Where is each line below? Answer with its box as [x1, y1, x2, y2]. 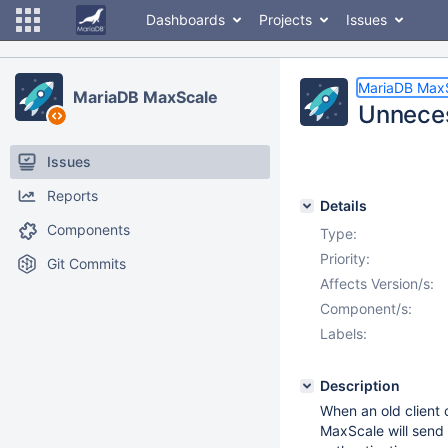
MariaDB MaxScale [73, 87, 218, 107]
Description [320, 377, 400, 394]
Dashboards [146, 11, 225, 28]
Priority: [320, 250, 370, 267]
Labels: [320, 325, 367, 342]
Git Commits [47, 255, 126, 272]
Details [320, 197, 367, 214]
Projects [259, 11, 312, 28]
